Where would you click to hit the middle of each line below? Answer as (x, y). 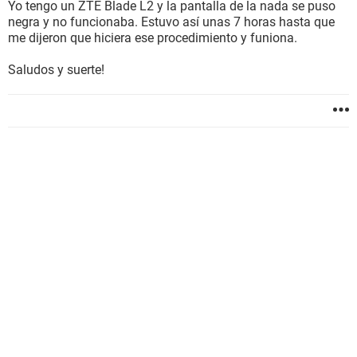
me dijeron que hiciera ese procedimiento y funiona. (153, 38)
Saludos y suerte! (56, 70)
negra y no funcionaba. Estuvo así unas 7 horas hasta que (171, 22)
